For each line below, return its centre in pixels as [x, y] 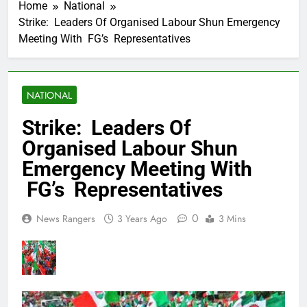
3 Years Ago [142, 219]
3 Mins [232, 219]
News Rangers [66, 219]
